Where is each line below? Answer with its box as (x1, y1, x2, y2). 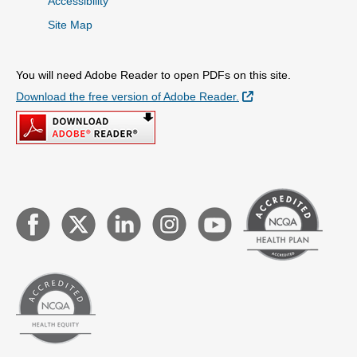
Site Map (48, 18, 92, 31)
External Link (253, 89, 319, 102)
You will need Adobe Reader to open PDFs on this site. (16, 69, 291, 81)
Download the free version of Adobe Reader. (16, 90, 239, 103)
